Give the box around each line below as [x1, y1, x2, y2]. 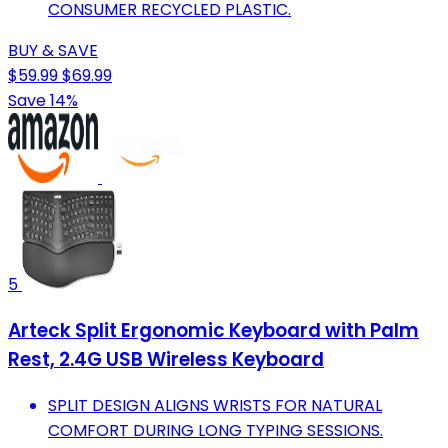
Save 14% [8, 89, 78, 113]
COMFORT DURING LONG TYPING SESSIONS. [48, 418, 383, 442]
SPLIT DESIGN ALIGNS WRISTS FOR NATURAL [48, 393, 382, 417]
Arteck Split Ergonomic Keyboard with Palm [8, 316, 419, 344]
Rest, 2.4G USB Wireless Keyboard [8, 345, 324, 373]
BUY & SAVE [8, 39, 98, 63]
